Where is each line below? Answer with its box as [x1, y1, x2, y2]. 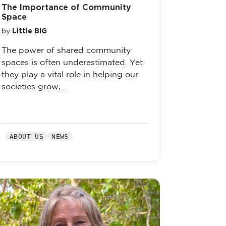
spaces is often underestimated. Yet [2, 59, 143, 67]
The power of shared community [2, 47, 131, 54]
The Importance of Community [2, 4, 131, 12]
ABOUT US [10, 133, 44, 140]
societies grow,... [2, 83, 67, 91]
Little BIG [12, 28, 47, 35]
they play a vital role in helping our [2, 71, 138, 79]
